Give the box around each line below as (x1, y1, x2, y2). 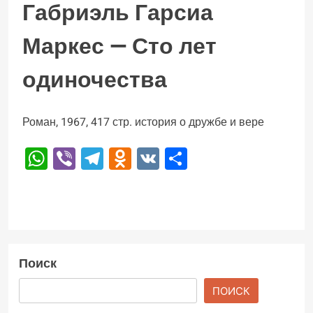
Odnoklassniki (131, 142, 272, 175)
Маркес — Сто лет (22, 30, 217, 64)
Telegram (103, 142, 198, 175)
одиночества (22, 64, 167, 97)
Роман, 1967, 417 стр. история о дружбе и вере (22, 114, 264, 131)
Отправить (187, 142, 299, 175)
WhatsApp (48, 142, 150, 175)
